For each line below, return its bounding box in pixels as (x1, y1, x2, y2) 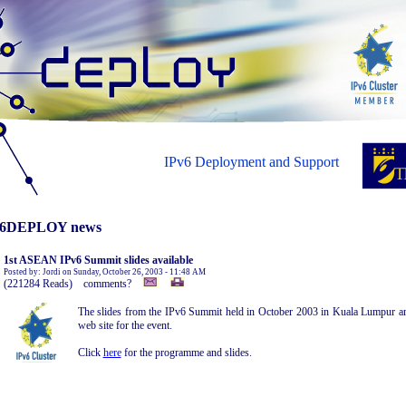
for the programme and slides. (121, 346, 252, 359)
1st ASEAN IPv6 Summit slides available (3, 254, 193, 266)
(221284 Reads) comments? (3, 277, 142, 290)
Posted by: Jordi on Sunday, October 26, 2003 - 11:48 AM (3, 267, 206, 276)
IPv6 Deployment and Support (163, 154, 339, 169)
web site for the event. (77, 319, 172, 332)
